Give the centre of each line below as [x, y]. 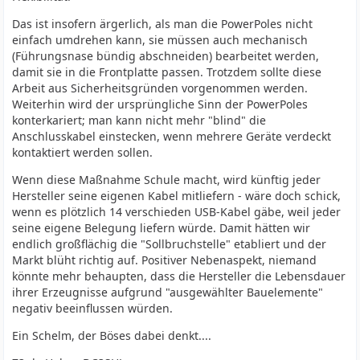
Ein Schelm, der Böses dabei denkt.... [112, 335]
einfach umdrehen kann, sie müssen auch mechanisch [160, 40]
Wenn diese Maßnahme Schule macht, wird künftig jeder [167, 180]
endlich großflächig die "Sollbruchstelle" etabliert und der [170, 244]
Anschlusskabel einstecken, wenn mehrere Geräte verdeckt [172, 136]
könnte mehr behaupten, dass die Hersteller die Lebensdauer [179, 276]
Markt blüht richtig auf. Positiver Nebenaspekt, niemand [165, 260]
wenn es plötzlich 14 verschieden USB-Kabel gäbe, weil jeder [177, 212]
